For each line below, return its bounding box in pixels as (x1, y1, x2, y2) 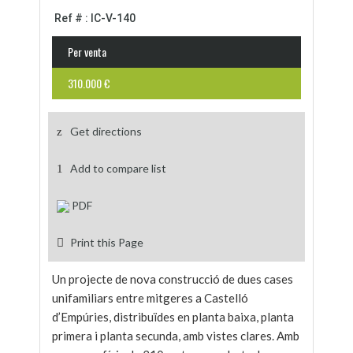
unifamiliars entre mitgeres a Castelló (52, 291, 248, 305)
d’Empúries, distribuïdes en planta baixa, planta (52, 310, 294, 324)
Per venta (68, 43, 106, 60)
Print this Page (70, 236, 143, 249)
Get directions (70, 124, 142, 138)
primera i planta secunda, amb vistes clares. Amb (52, 329, 299, 343)
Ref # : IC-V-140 (54, 12, 136, 24)
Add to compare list (70, 162, 166, 175)
